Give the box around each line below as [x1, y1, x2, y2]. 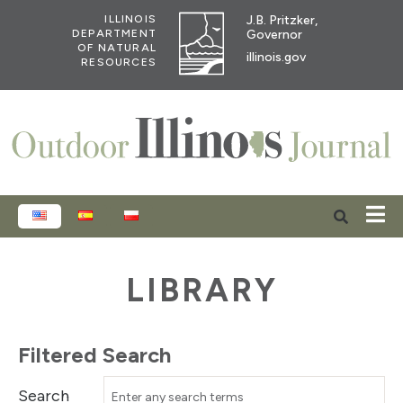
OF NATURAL [77, 41, 157, 54]
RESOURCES [81, 56, 157, 68]
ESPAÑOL [93, 208, 166, 224]
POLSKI [139, 208, 195, 224]
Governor [246, 26, 302, 42]
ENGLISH [47, 208, 115, 224]
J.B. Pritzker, [246, 12, 318, 28]
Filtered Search [18, 341, 171, 368]
